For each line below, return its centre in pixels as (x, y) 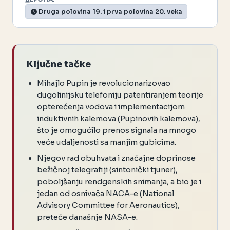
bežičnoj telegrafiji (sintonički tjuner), (107, 170)
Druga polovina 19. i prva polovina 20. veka (109, 12)
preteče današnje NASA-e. (87, 217)
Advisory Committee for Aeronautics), (108, 206)
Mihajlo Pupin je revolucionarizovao (104, 83)
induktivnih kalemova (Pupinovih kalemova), (119, 119)
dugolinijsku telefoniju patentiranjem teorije (120, 95)
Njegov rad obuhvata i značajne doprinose (116, 158)
